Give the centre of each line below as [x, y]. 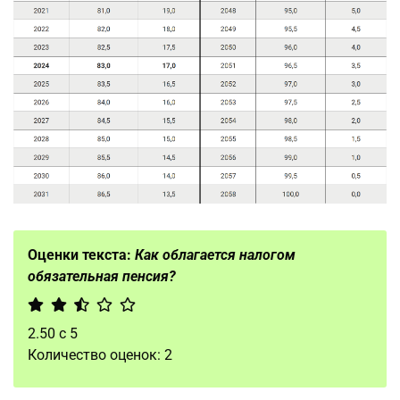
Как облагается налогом [215, 255]
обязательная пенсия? [102, 277]
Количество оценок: [96, 355]
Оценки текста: [81, 255]
